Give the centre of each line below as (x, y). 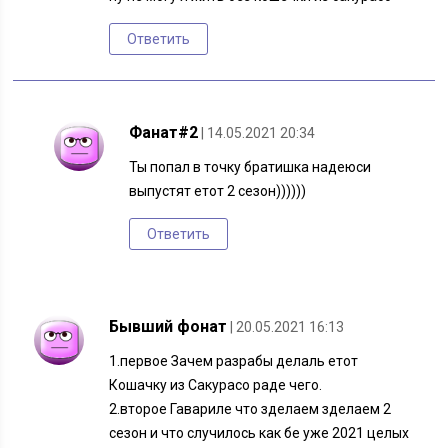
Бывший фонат (168, 327)
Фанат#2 (164, 133)
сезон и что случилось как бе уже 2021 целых (259, 433)
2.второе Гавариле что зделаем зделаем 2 (250, 409)
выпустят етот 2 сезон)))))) (218, 191)
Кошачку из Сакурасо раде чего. (216, 385)
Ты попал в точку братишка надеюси (250, 167)
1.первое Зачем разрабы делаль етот (234, 361)
